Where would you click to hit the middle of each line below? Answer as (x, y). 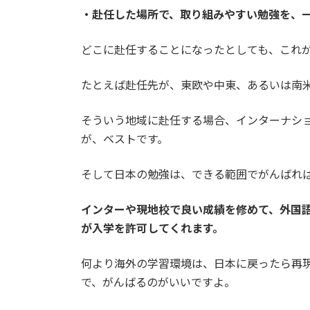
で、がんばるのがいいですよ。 (158, 282)
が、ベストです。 (125, 138)
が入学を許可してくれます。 (152, 228)
